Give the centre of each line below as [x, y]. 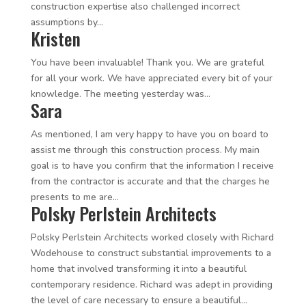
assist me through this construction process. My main [145, 150]
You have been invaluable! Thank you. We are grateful [147, 62]
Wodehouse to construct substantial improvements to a [151, 253]
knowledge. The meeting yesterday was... [120, 94]
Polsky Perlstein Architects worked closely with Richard [152, 237]
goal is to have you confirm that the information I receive [152, 166]
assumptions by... [67, 22]
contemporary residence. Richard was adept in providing [151, 284]
